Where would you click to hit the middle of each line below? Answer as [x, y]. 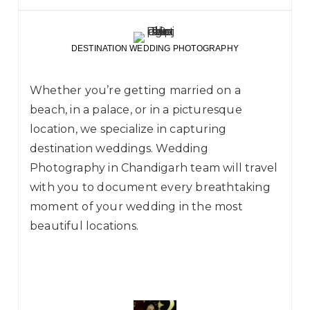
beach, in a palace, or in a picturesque [136, 110]
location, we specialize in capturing [128, 129]
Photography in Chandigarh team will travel [154, 168]
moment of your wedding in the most [136, 207]
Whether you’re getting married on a [135, 91]
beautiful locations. [84, 226]
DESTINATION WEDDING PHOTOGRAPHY [155, 49]
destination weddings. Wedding [119, 149]
